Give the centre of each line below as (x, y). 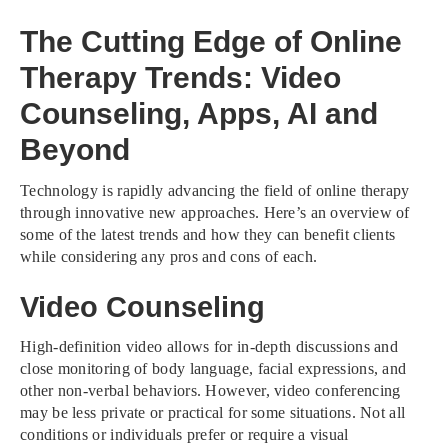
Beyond (75, 150)
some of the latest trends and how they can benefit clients (208, 234)
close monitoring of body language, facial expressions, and (213, 368)
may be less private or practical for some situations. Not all (213, 412)
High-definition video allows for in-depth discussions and (209, 346)
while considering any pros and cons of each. (169, 256)
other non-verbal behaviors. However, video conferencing (210, 390)
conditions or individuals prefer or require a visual (184, 434)
